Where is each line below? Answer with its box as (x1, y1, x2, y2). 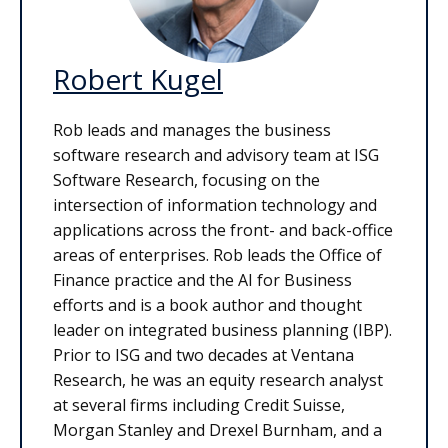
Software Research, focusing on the (53, 169, 320, 192)
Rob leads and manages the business (53, 119, 331, 142)
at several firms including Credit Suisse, (53, 394, 345, 417)
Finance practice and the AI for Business (53, 269, 352, 292)
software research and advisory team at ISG (53, 144, 379, 167)
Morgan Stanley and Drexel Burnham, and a (53, 419, 382, 442)
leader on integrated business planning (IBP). (53, 319, 392, 342)
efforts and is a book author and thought (53, 294, 362, 317)
